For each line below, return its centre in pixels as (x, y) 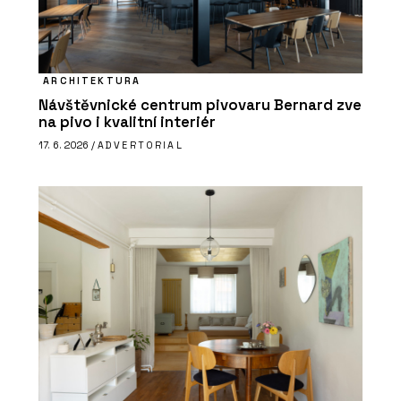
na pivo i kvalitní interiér (127, 122)
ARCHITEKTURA (92, 81)
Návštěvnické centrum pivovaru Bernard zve (200, 105)
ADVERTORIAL (141, 145)
